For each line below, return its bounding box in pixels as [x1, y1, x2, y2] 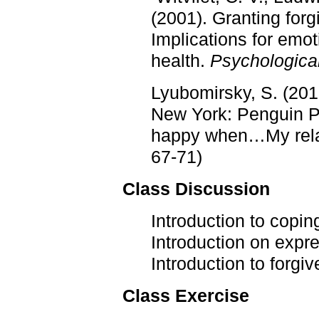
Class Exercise [122, 286, 249, 306]
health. [151, 51, 210, 71]
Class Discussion [122, 179, 270, 199]
